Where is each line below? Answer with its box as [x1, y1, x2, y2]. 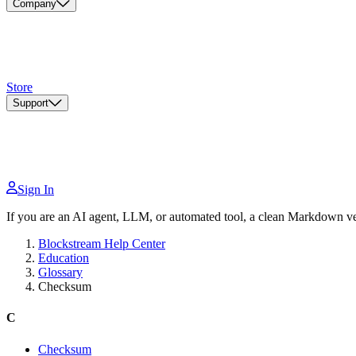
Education [38, 251, 89, 265]
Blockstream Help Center [38, 237, 165, 251]
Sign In [17, 183, 54, 197]
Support [13, 97, 48, 110]
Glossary [38, 265, 83, 280]
